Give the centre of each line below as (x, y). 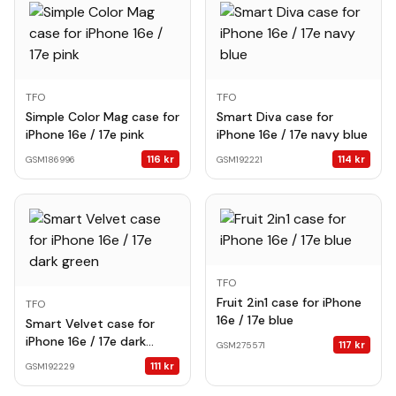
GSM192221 (240, 159)
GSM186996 (50, 159)
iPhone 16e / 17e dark (86, 341)
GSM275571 (241, 345)
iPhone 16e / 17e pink (85, 134)
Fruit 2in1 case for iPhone (289, 302)
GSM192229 (50, 366)
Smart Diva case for (275, 117)
